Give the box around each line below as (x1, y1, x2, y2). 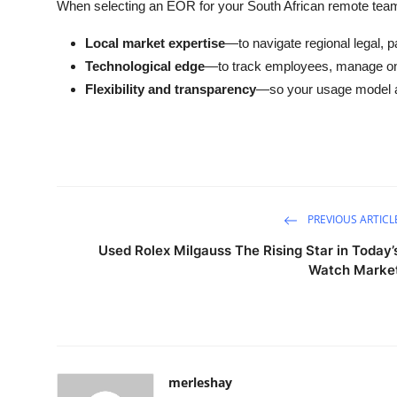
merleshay (168, 373, 232, 391)
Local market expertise (85, 35, 225, 51)
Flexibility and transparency (85, 81, 256, 97)
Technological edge (85, 58, 205, 74)
